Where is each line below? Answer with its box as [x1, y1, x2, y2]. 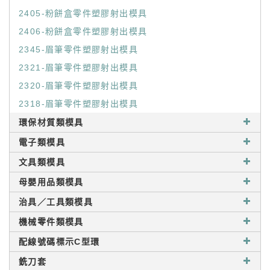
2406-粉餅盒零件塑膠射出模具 [19, 27, 148, 36]
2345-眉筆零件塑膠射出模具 [19, 45, 138, 54]
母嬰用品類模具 [19, 177, 84, 187]
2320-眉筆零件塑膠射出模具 [19, 81, 138, 90]
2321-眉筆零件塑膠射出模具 [19, 63, 138, 72]
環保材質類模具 [19, 118, 84, 127]
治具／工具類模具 [19, 197, 93, 207]
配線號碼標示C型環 [19, 237, 100, 246]
